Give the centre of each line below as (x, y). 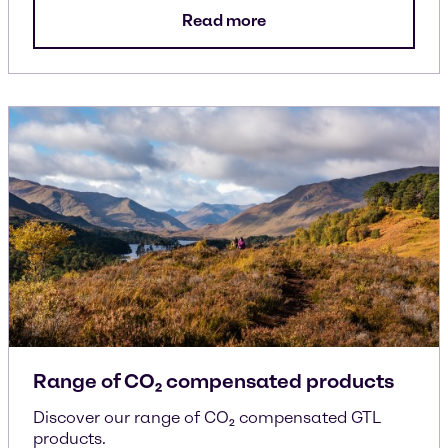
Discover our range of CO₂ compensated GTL (206, 417)
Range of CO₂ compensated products (213, 381)
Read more (224, 20)
